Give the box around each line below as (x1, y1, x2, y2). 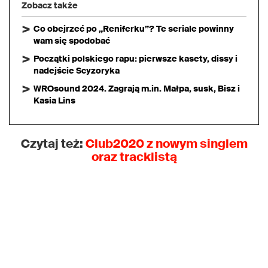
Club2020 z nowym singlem (85, 136, 248, 152)
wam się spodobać (33, 35, 110, 47)
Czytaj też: (20, 136, 86, 152)
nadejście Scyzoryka (33, 65, 120, 77)
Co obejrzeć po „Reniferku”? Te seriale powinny (33, 23, 234, 35)
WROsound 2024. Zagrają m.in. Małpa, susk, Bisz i (33, 83, 240, 95)
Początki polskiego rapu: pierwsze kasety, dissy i (33, 53, 237, 65)
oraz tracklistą (91, 149, 177, 165)
